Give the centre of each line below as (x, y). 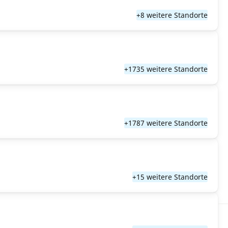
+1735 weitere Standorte (166, 69)
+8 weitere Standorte (172, 15)
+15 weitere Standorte (170, 177)
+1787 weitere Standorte (166, 123)
